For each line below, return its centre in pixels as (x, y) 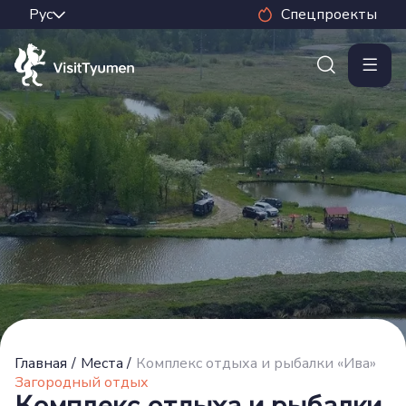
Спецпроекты (329, 14)
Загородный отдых (82, 382)
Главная (41, 363)
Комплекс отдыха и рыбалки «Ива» (256, 363)
